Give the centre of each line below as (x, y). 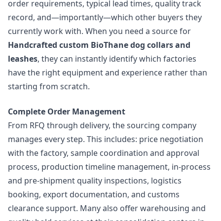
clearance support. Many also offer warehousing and (107, 208)
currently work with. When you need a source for (99, 31)
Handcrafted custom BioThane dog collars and (99, 45)
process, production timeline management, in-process (109, 166)
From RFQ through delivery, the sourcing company (102, 125)
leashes (23, 59)
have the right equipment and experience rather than (108, 73)
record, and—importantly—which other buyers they (105, 18)
